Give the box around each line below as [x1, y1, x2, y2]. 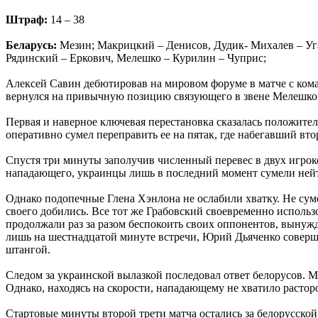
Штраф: [6, 13, 50, 26]
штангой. [6, 243, 50, 256]
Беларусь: [6, 38, 60, 51]
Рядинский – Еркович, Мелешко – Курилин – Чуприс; [6, 51, 266, 64]
